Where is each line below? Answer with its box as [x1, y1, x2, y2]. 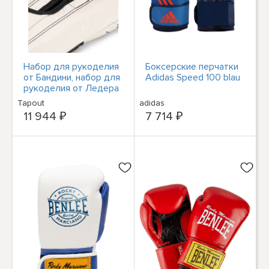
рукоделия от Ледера [23, 82, 119, 94]
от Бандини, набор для [23, 71, 121, 83]
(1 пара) [23, 92, 54, 105]
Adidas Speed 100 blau [145, 71, 241, 83]
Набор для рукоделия [23, 60, 119, 73]
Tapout [17, 97, 45, 108]
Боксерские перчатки [145, 60, 239, 73]
